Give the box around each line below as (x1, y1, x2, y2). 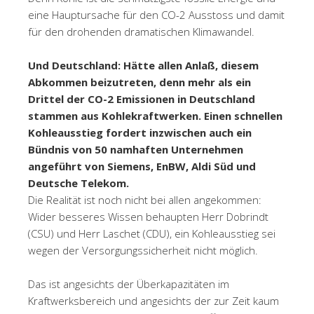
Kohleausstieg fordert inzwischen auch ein (28, 125, 252, 139)
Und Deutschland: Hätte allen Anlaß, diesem (28, 57, 259, 72)
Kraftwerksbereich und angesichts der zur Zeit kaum (28, 293, 279, 308)
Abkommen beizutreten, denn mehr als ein (28, 74, 251, 89)
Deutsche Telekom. (28, 175, 129, 190)
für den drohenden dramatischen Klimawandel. (28, 24, 254, 39)
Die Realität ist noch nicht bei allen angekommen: (28, 192, 261, 207)
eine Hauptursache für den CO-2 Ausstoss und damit (28, 7, 285, 22)
